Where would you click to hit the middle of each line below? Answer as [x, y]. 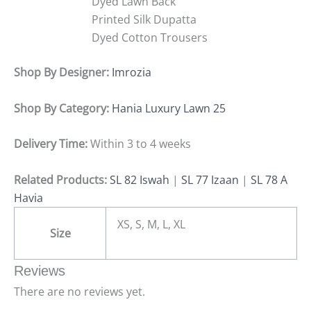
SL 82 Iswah [140, 179]
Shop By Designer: [63, 73]
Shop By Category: [63, 108]
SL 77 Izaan [210, 179]
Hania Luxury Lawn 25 [169, 108]
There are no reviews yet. [79, 291]
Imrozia [132, 73]
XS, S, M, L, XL [151, 224]
